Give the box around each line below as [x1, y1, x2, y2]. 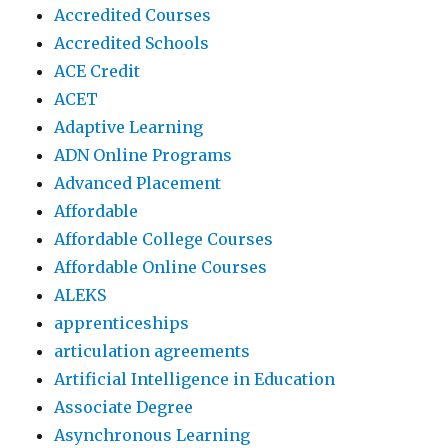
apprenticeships [54, 313, 190, 334]
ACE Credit [54, 61, 141, 82]
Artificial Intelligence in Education [54, 369, 336, 390]
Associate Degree [54, 397, 194, 418]
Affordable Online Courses [54, 257, 268, 278]
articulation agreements [54, 341, 251, 362]
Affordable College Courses [54, 229, 274, 250]
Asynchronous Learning [54, 425, 251, 446]
